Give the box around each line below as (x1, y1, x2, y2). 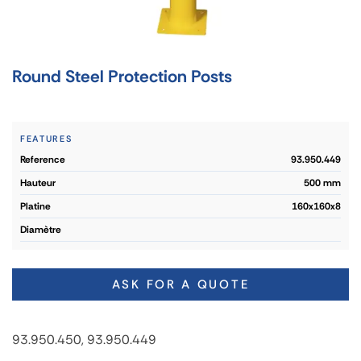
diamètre (27, 223, 61, 236)
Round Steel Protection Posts (12, 65, 232, 88)
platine (26, 200, 51, 213)
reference (25, 153, 65, 166)
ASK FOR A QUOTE (111, 276, 250, 293)
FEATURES (20, 133, 73, 144)
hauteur (27, 176, 56, 189)
